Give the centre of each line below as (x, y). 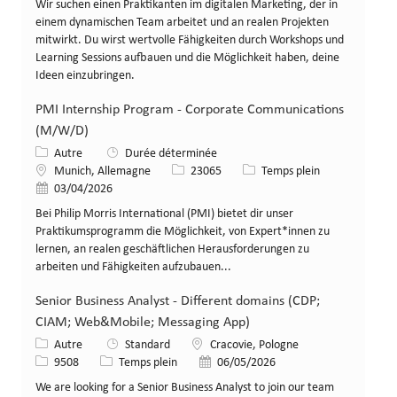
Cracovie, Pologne (254, 346)
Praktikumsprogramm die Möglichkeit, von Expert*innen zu (183, 232)
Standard (148, 346)
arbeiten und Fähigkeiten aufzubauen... (133, 268)
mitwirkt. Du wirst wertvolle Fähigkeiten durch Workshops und (190, 41)
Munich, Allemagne (102, 172)
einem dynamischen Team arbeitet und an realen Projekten (182, 23)
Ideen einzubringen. (85, 76)
